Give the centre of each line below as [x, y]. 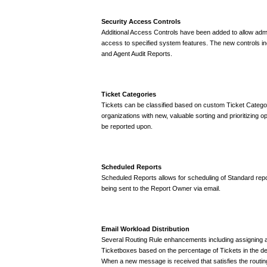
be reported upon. [127, 126]
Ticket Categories [129, 94]
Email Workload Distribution [145, 229]
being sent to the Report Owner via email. [161, 188]
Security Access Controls [141, 21]
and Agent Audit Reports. [137, 53]
